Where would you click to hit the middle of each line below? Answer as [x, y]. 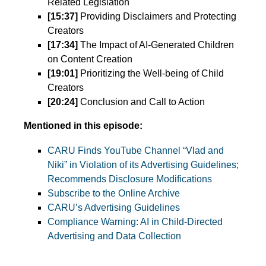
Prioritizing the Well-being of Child [151, 74]
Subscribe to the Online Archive [114, 194]
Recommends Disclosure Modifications [130, 179]
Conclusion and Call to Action [141, 102]
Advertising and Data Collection [114, 236]
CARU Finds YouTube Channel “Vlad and [136, 151]
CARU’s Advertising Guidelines [114, 208]
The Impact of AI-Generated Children [156, 45]
